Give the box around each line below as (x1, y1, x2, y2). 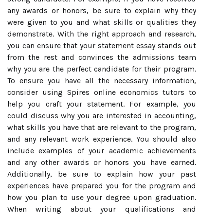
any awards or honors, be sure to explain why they (7, 5, 196, 15)
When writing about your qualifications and (7, 204, 196, 214)
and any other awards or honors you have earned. (7, 157, 196, 167)
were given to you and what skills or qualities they (7, 17, 196, 27)
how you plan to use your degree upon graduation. (7, 192, 196, 202)
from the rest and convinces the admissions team (7, 52, 196, 62)
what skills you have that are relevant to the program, (7, 122, 196, 132)
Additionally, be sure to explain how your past (7, 169, 196, 179)
